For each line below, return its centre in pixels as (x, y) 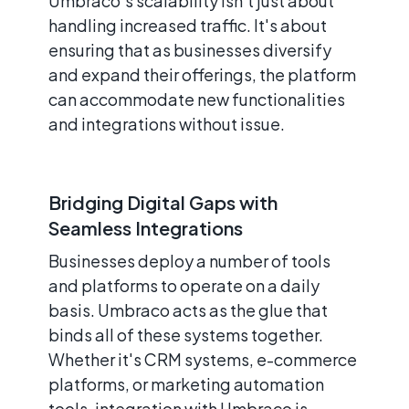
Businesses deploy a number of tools (189, 260)
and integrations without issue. (167, 123)
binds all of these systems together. (186, 334)
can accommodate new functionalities (197, 99)
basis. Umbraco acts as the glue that (188, 309)
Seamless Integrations (146, 227)
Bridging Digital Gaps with (163, 202)
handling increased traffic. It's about (188, 25)
